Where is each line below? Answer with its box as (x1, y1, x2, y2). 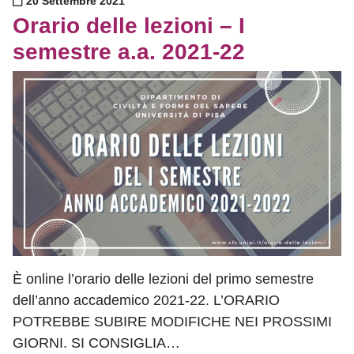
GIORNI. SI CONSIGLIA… (13, 334, 180, 351)
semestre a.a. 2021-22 (13, 39, 245, 64)
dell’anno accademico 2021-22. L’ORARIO (13, 292, 280, 308)
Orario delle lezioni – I (13, 13, 245, 38)
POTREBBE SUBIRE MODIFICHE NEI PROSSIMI (13, 313, 332, 330)
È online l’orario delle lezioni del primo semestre (13, 270, 314, 287)
